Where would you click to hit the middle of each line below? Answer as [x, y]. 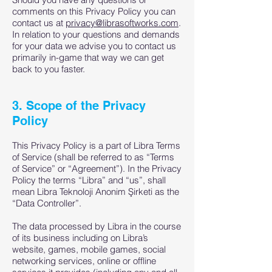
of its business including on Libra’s [80, 238]
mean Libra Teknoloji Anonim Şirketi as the [96, 192]
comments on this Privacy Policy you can [94, 11]
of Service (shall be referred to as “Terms [93, 157]
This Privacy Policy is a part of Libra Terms [96, 145]
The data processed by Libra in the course [97, 226]
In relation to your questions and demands [96, 34]
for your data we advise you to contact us [94, 46]
